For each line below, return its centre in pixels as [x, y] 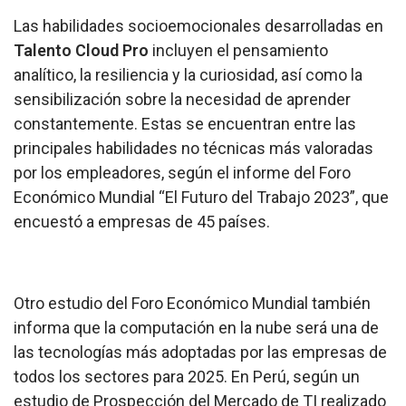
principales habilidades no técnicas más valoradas [193, 149]
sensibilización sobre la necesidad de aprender [182, 100]
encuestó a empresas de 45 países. [142, 222]
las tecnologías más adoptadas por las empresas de [200, 353]
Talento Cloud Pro [81, 51]
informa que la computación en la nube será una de [196, 328]
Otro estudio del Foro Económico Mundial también [192, 304]
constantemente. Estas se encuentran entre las [185, 124]
